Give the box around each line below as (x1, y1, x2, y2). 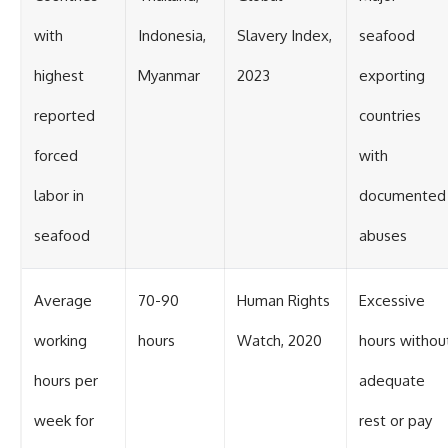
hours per (34, 371, 98, 391)
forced (34, 146, 78, 166)
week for (34, 411, 94, 431)
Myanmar (138, 66, 200, 86)
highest (34, 66, 84, 86)
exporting (359, 66, 425, 86)
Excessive (359, 291, 425, 311)
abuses (359, 226, 407, 246)
